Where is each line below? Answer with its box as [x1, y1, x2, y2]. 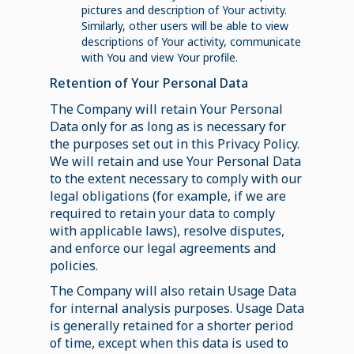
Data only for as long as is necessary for [49, 117, 286, 135]
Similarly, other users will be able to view [81, 17, 288, 33]
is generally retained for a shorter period [49, 316, 293, 334]
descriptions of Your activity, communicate [81, 33, 301, 49]
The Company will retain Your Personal [49, 100, 283, 118]
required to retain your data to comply [49, 204, 275, 222]
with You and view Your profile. [81, 49, 238, 65]
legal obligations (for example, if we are [49, 186, 286, 205]
